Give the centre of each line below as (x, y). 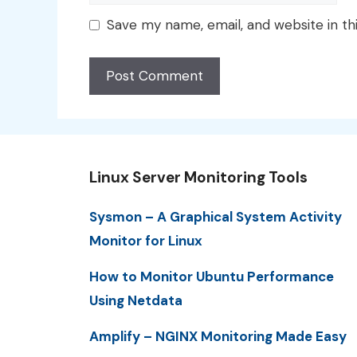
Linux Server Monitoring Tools (198, 177)
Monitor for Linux (146, 240)
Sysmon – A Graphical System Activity (216, 216)
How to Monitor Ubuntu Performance (212, 277)
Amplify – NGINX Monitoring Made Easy (218, 337)
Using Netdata (136, 301)
